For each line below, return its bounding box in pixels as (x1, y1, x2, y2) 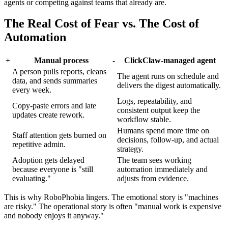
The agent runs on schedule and (117, 72, 219, 81)
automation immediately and (117, 165, 208, 174)
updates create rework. (12, 110, 84, 120)
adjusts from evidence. (117, 174, 189, 183)
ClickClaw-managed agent (124, 56, 216, 65)
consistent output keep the (117, 106, 200, 115)
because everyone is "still (12, 165, 93, 174)
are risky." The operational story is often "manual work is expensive (4, 202, 221, 211)
